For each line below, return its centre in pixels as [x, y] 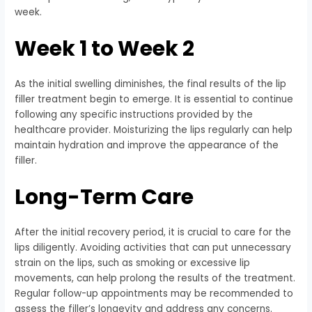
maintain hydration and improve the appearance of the [147, 146]
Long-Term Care [104, 197]
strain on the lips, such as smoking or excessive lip [133, 263]
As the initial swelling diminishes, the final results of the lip [151, 84]
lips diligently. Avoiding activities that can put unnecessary [153, 248]
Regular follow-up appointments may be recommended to [154, 294]
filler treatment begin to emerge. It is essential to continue [154, 100]
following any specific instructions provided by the [134, 115]
